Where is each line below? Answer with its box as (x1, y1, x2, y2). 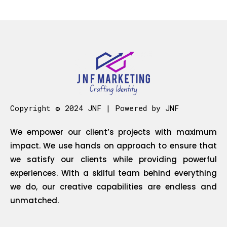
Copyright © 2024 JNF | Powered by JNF (10, 102, 179, 113)
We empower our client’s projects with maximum (10, 126, 217, 137)
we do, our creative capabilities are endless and (10, 181, 217, 192)
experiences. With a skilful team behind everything (10, 167, 217, 178)
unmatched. (10, 195, 59, 206)
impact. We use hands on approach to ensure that (10, 140, 217, 151)
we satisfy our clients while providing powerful (10, 154, 217, 165)
